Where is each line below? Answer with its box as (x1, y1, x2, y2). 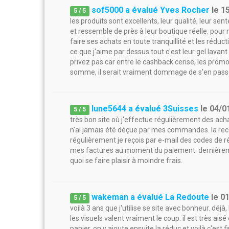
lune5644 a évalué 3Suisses (91, 104, 199, 113)
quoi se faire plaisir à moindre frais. (70, 156, 182, 165)
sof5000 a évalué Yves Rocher (91, 5, 210, 15)
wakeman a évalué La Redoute (91, 192, 210, 202)
